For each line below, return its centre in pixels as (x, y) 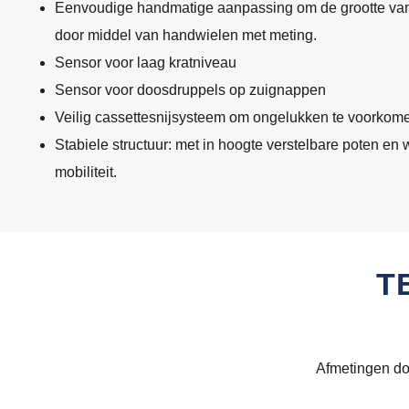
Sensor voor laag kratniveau (146, 63)
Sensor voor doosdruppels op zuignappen (190, 90)
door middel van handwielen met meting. (186, 36)
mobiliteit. (86, 173)
